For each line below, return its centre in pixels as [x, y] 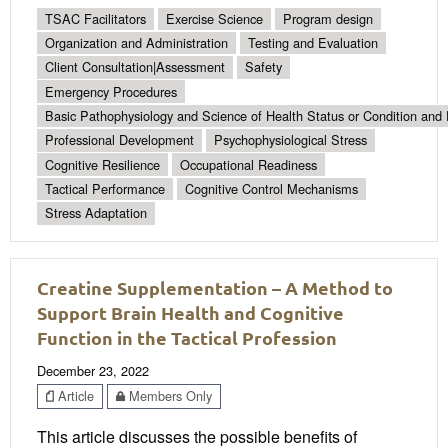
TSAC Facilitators [95, 18]
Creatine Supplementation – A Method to [215, 287]
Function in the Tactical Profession [187, 337]
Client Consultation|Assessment [135, 67]
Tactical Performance [105, 189]
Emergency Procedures [111, 91]
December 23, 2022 [93, 370]
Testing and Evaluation [313, 43]
